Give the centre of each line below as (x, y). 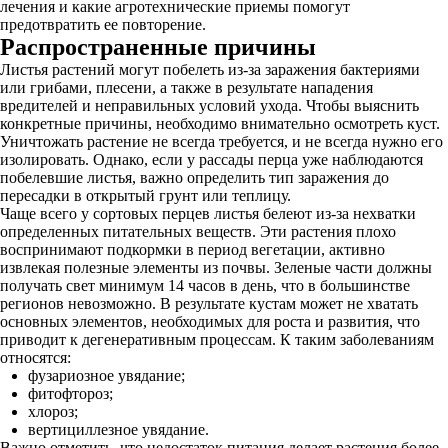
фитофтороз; (70, 393)
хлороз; (53, 411)
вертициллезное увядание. (118, 429)
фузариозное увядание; (106, 375)
